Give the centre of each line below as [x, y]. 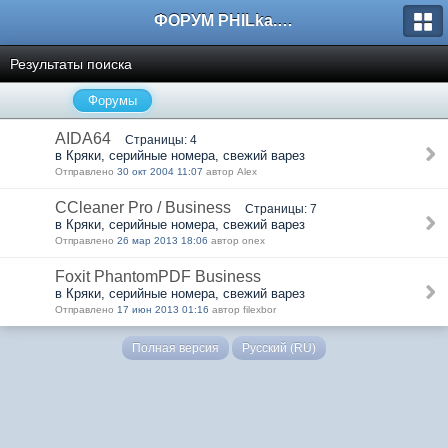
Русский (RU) [279, 348]
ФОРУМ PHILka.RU [285, 20]
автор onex [236, 240]
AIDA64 [83, 138]
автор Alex [230, 171]
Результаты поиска [71, 64]
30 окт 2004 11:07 [160, 171]
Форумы [112, 100]
